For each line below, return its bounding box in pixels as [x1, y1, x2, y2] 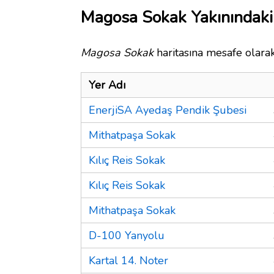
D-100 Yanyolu [89, 228, 165, 243]
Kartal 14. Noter [89, 253, 168, 268]
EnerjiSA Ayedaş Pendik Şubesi [89, 102, 246, 117]
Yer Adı [89, 77, 125, 92]
